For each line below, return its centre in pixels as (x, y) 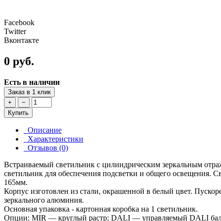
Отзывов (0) (46, 147)
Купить (18, 112)
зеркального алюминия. (44, 200)
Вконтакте (21, 40)
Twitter (15, 31)
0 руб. (19, 61)
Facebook (19, 22)
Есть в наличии (32, 82)
